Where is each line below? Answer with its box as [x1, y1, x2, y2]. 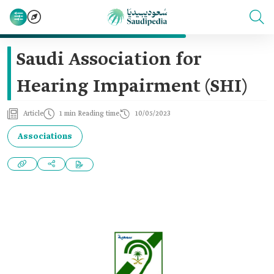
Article [23, 109, 43, 118]
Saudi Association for [17, 48, 201, 72]
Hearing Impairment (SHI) [17, 75, 247, 98]
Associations [18, 131, 72, 142]
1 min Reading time [59, 109, 119, 118]
